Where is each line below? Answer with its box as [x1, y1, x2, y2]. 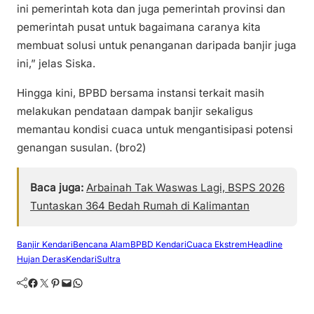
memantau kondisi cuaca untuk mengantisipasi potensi [17, 122, 293, 136]
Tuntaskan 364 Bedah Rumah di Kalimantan [30, 198, 250, 212]
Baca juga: [30, 180, 83, 194]
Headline [247, 238, 282, 250]
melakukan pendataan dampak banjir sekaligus [17, 104, 253, 118]
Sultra [97, 253, 121, 264]
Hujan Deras [17, 253, 66, 264]
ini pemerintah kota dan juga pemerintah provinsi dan [17, 2, 285, 16]
